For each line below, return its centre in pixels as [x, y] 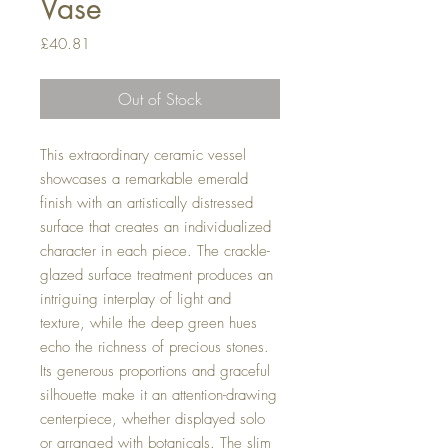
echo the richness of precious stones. [154, 347]
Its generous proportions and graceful [155, 371]
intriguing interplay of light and [135, 299]
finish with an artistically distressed [146, 203]
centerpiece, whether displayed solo [152, 419]
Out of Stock [160, 99]
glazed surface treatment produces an [156, 275]
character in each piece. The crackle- [155, 251]
